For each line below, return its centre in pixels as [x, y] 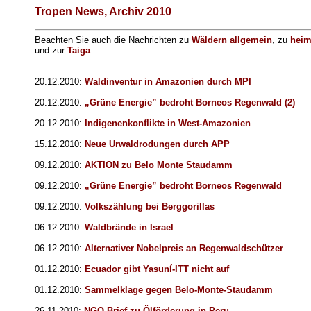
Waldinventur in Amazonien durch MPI [168, 82]
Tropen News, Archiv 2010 [103, 11]
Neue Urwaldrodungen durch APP [157, 144]
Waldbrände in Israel [129, 228]
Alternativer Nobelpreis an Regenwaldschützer [184, 249]
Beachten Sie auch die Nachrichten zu [113, 40]
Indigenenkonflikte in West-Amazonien [168, 124]
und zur [51, 51]
